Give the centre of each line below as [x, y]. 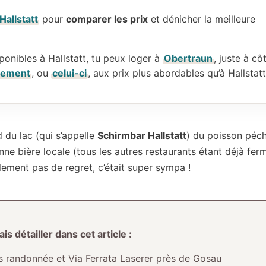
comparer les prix [107, 19]
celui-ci [69, 73]
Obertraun [188, 58]
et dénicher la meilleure [202, 19]
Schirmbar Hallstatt [142, 136]
